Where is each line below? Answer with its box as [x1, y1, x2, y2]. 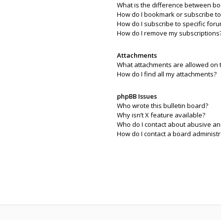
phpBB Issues [116, 92, 157, 101]
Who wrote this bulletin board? [116, 101, 208, 110]
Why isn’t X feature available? [116, 110, 205, 119]
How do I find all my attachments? [116, 70, 217, 78]
